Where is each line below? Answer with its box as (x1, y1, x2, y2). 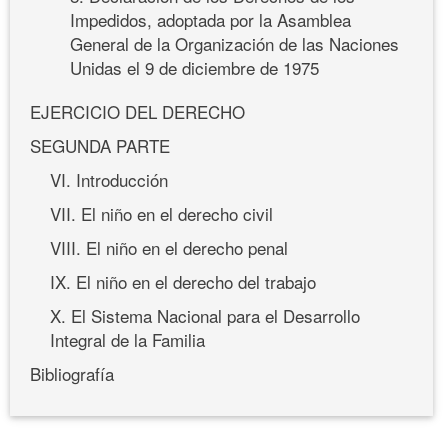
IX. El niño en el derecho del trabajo (50, 268, 316, 294)
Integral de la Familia (50, 326, 205, 352)
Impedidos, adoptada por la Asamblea (70, 6, 351, 32)
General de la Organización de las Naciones (70, 30, 399, 56)
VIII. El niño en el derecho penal (50, 234, 288, 260)
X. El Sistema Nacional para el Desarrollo (50, 302, 360, 328)
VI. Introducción (50, 166, 168, 192)
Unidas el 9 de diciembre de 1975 (70, 54, 319, 80)
